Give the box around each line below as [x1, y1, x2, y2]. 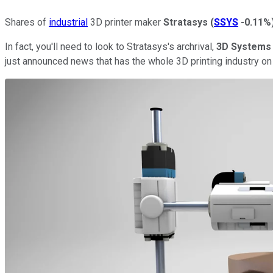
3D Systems [216, 40, 271, 52]
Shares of [5, 16, 49, 28]
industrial [49, 16, 88, 28]
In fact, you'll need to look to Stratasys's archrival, [5, 40, 216, 52]
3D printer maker [88, 16, 163, 28]
